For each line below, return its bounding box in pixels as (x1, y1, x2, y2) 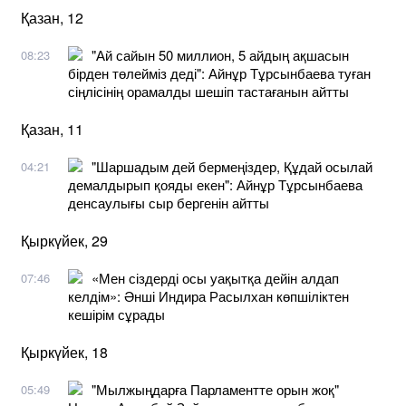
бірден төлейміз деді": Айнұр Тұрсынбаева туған (68, 63, 371, 82)
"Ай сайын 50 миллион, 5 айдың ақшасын (92, 44, 349, 64)
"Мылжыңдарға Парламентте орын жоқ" (92, 379, 339, 399)
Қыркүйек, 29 (21, 229, 108, 251)
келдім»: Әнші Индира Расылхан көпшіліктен (68, 285, 349, 305)
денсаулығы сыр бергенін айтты (68, 192, 269, 212)
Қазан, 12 (21, 6, 83, 28)
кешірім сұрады (68, 304, 165, 324)
